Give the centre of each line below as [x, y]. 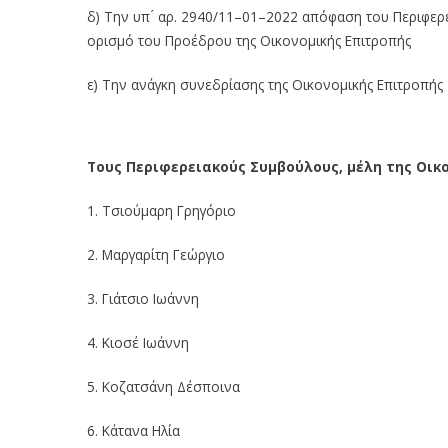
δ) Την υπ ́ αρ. [132, 16]
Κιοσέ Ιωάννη [145, 342]
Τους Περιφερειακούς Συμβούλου [209, 166]
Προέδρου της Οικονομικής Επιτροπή [285, 40]
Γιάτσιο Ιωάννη [150, 298]
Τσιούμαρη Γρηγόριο [169, 210]
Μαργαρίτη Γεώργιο [163, 254]
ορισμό [110, 40]
